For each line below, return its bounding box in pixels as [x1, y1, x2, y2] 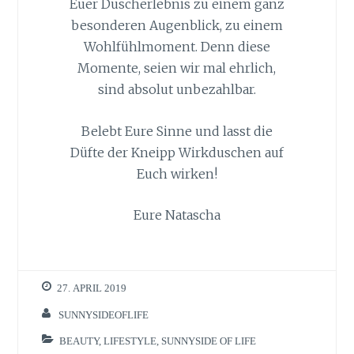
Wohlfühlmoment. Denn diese [83, 38, 270, 55]
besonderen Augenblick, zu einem [70, 17, 283, 33]
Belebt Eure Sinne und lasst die [81, 122, 273, 139]
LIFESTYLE [104, 336, 157, 347]
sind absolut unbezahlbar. [97, 81, 256, 97]
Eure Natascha [133, 207, 220, 224]
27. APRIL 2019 [57, 283, 127, 294]
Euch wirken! [136, 165, 217, 182]
